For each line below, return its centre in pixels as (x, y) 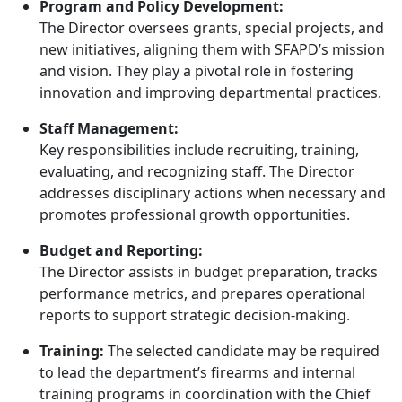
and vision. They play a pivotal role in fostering (197, 71)
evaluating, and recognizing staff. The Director (197, 171)
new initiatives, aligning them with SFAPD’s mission (212, 49)
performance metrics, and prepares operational (202, 293)
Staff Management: (109, 128)
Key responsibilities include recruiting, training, (199, 150)
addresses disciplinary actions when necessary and (213, 193)
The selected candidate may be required (242, 351)
